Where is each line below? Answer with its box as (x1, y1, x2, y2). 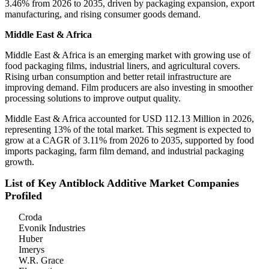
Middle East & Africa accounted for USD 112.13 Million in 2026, (5, 113, 254, 124)
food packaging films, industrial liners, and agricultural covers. (5, 61, 240, 71)
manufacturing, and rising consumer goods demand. (5, 9, 201, 20)
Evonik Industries (19, 223, 85, 234)
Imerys (19, 244, 44, 255)
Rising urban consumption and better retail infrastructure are (5, 71, 231, 82)
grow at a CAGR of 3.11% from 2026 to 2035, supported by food (5, 135, 254, 146)
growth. (5, 157, 34, 168)
